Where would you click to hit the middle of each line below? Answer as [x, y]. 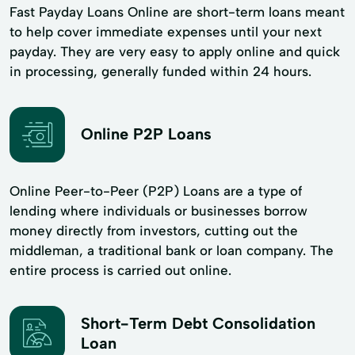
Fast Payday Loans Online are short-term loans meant [177, 11]
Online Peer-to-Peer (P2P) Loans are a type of [156, 191]
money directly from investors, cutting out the [154, 230]
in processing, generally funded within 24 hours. [160, 71]
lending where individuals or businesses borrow [158, 210]
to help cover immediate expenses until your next [166, 31]
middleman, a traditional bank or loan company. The [172, 250]
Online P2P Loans [146, 134]
